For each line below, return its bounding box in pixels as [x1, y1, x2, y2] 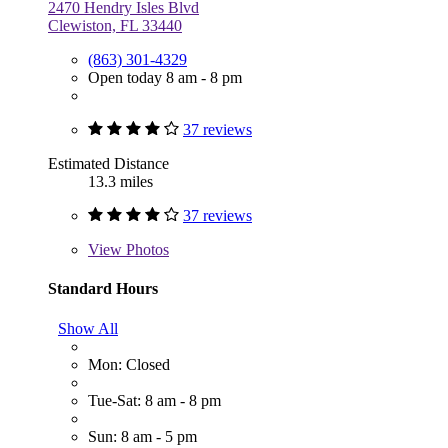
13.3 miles [88, 173, 153, 191]
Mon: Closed [88, 355, 170, 373]
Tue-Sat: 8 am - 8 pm [88, 391, 221, 409]
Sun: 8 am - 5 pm [88, 427, 197, 445]
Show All [58, 319, 118, 337]
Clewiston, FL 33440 [48, 17, 182, 35]
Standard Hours [48, 280, 158, 298]
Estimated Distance [48, 155, 169, 173]
